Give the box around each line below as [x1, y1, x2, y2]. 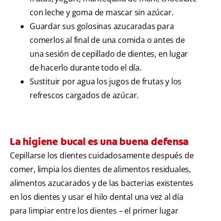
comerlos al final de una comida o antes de [30, 35, 185, 46]
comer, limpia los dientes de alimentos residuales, [10, 164, 191, 175]
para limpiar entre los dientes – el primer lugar [10, 205, 179, 217]
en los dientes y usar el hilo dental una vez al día [10, 191, 184, 203]
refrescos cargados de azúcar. [30, 90, 139, 101]
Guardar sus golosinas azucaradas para [30, 21, 174, 32]
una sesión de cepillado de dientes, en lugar [30, 48, 188, 60]
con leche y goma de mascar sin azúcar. [30, 7, 174, 18]
